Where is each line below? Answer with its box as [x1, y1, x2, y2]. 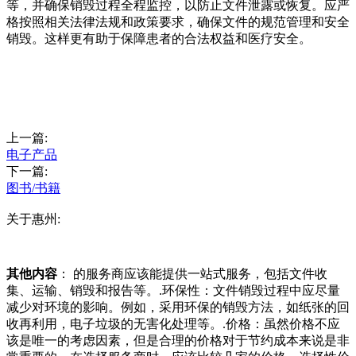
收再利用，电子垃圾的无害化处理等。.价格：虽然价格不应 [6, 317, 340, 331]
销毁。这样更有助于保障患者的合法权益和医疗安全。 [6, 32, 311, 46]
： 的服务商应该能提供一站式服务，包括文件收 [57, 267, 327, 281]
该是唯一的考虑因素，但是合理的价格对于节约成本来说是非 [6, 334, 350, 348]
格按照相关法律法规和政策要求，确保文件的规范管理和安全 [6, 15, 350, 29]
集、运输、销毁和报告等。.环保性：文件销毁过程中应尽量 [6, 284, 340, 298]
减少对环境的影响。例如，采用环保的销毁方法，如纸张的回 [6, 300, 350, 315]
